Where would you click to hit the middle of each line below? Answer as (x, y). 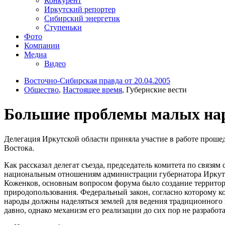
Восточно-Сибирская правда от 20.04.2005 (97, 80)
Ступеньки (63, 27)
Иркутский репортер (80, 9)
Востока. (19, 148)
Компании (42, 45)
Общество (41, 89)
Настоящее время (92, 89)
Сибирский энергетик (82, 18)
